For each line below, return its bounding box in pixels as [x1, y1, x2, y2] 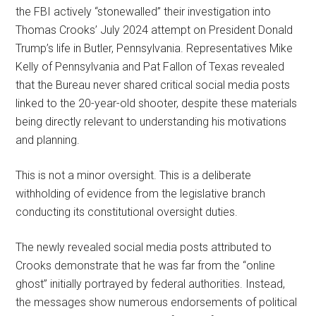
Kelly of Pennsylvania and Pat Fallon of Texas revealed [16, 59, 285, 73]
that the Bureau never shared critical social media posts [16, 78, 291, 92]
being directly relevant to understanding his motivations [16, 114, 287, 128]
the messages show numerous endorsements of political [16, 295, 298, 309]
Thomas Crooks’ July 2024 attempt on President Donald [16, 23, 293, 37]
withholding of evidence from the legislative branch [16, 186, 266, 200]
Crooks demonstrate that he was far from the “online [16, 258, 276, 272]
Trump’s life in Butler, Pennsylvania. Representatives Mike [16, 41, 293, 55]
